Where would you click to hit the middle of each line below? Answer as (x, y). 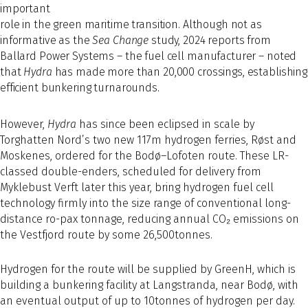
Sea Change (121, 40)
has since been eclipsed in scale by (165, 124)
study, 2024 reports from (210, 40)
